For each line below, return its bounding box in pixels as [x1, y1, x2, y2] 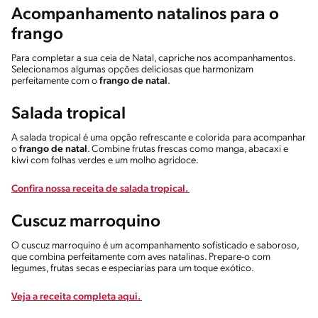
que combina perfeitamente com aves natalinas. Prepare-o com [11, 251, 270, 263]
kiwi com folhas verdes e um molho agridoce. [11, 155, 202, 166]
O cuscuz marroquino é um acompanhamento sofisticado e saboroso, [11, 240, 299, 251]
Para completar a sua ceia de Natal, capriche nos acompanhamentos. [11, 53, 295, 64]
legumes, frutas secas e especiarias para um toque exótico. [11, 263, 258, 274]
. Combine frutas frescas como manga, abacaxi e [87, 143, 288, 155]
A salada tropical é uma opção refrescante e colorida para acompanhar [11, 132, 306, 143]
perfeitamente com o [11, 75, 99, 87]
